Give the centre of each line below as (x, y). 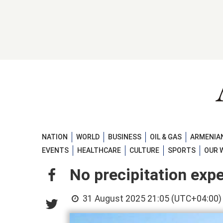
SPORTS (182, 151)
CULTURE (144, 151)
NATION (55, 137)
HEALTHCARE (99, 151)
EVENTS (55, 151)
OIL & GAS (166, 137)
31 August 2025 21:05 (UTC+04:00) (151, 199)
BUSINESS (125, 137)
